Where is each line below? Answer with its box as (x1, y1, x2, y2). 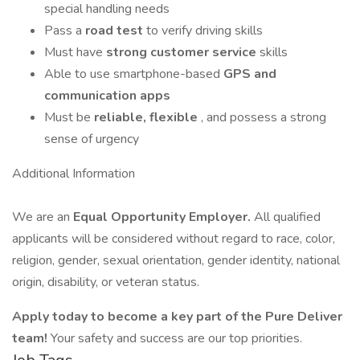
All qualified (254, 208, 321, 226)
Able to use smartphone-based (44, 65, 223, 83)
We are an (12, 208, 73, 226)
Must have (44, 43, 106, 61)
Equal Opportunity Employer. (73, 208, 254, 226)
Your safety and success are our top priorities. (47, 329, 302, 347)
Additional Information (12, 165, 135, 182)
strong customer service (106, 43, 260, 61)
